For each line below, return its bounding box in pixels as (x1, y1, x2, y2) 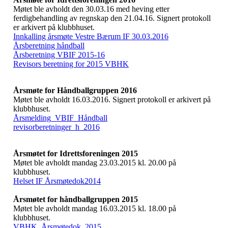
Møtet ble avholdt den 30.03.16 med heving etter (13, 5, 169, 13)
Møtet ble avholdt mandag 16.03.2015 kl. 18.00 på (13, 204, 176, 213)
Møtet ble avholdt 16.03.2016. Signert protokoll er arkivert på (13, 95, 211, 104)
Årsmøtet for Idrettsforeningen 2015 (13, 149, 138, 158)
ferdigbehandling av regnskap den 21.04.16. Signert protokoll (13, 14, 211, 22)
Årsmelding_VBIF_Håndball (13, 113, 107, 122)
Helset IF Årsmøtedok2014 (13, 177, 101, 185)
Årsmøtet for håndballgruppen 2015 (13, 195, 138, 204)
